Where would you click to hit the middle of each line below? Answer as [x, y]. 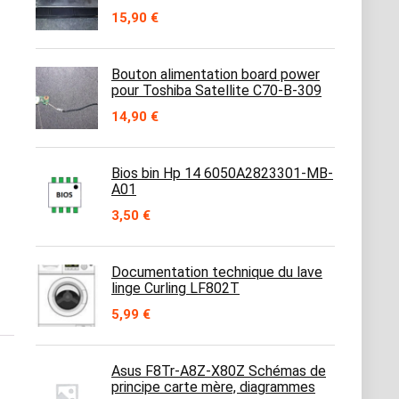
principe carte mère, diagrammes [213, 387]
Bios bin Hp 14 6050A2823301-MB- [222, 173]
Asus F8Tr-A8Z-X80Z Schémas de [219, 371]
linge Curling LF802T [175, 288]
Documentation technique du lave [217, 272]
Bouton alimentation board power [216, 74]
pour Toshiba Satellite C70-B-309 [216, 90]
